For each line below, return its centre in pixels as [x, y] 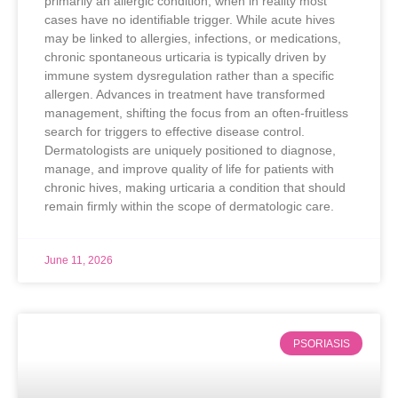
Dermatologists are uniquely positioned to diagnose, [190, 151]
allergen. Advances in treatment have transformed [185, 95]
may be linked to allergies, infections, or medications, [193, 39]
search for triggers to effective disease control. [175, 132]
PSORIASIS [321, 343]
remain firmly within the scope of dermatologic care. [189, 207]
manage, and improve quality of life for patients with [189, 169]
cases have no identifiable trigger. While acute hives [190, 20]
